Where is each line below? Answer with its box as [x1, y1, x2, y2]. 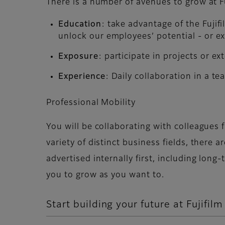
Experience [58, 72, 105, 81]
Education [58, 20, 101, 29]
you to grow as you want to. [46, 171, 164, 179]
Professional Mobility [46, 98, 136, 107]
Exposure [58, 52, 98, 61]
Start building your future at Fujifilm [46, 199, 223, 209]
